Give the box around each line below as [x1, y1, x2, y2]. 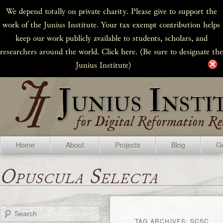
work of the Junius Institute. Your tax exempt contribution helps [2, 19, 221, 31]
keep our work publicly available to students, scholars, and [15, 32, 208, 44]
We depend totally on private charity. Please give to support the [6, 5, 217, 17]
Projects [115, 140, 140, 150]
